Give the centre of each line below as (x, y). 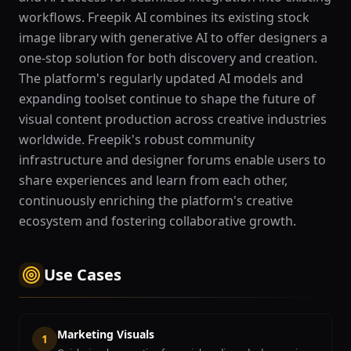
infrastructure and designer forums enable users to (172, 160)
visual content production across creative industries (173, 119)
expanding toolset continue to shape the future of (167, 99)
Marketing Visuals (106, 334)
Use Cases (83, 275)
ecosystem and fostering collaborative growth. (157, 221)
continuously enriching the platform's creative (156, 201)
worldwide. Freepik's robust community (137, 139)
